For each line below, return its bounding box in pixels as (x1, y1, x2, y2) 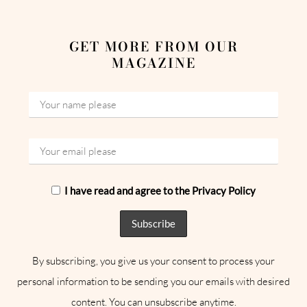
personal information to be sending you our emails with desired (17, 274, 290, 288)
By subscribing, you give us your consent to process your (32, 254, 275, 267)
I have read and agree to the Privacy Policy (64, 184, 256, 197)
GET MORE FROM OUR (69, 36, 238, 58)
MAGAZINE (111, 53, 196, 74)
